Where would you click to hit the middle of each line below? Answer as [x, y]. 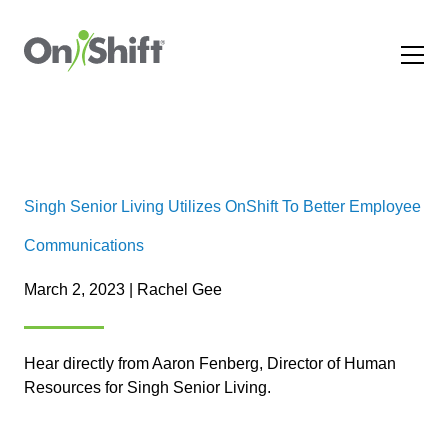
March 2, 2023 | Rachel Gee [123, 289]
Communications [84, 245]
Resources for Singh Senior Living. [147, 387]
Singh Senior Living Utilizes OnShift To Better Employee [222, 206]
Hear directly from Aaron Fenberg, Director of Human [210, 363]
